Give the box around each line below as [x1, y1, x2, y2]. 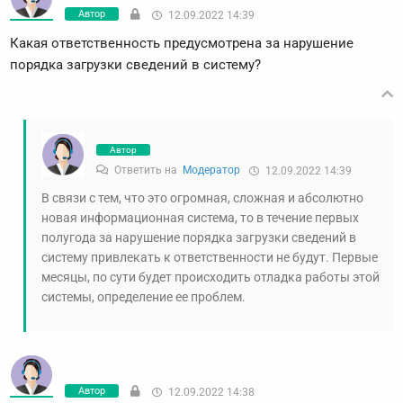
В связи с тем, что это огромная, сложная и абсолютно [41, 191, 363, 206]
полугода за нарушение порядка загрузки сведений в [41, 230, 356, 246]
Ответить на [112, 164, 183, 177]
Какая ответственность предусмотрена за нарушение [10, 35, 354, 52]
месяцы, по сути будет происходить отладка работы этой [41, 270, 380, 285]
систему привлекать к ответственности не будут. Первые [41, 250, 378, 265]
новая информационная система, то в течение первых [41, 210, 359, 226]
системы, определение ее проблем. [41, 290, 246, 305]
